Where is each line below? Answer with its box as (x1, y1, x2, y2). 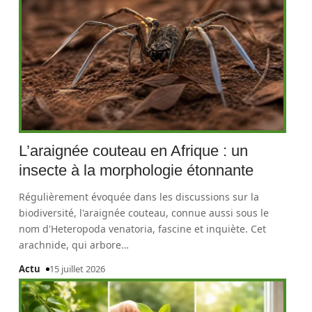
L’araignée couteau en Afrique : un (19, 142, 249, 159)
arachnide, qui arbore (19, 238, 122, 251)
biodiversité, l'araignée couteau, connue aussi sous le (19, 206, 270, 219)
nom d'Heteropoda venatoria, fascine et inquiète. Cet (19, 222, 267, 235)
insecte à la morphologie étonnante (19, 162, 254, 179)
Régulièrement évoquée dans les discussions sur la (19, 190, 260, 203)
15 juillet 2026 (49, 263, 106, 275)
